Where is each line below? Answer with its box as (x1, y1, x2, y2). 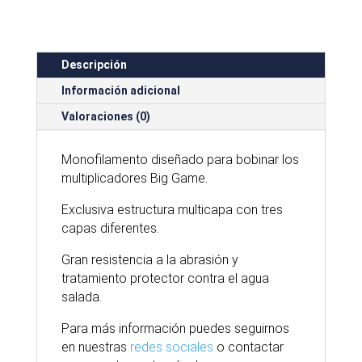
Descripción (61, 58, 127, 71)
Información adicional (61, 84, 180, 97)
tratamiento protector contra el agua (61, 271, 269, 286)
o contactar (213, 339, 284, 355)
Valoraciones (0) (61, 110, 150, 123)
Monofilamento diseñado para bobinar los (61, 152, 299, 167)
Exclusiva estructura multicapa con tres (61, 202, 283, 217)
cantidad (94, 46, 145, 61)
